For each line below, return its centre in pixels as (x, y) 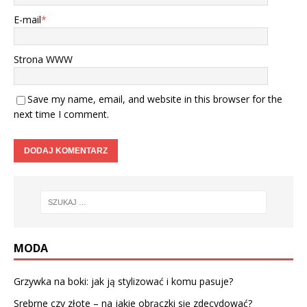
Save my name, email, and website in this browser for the (155, 99)
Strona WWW (43, 60)
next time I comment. (61, 114)
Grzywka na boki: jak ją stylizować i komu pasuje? (123, 281)
